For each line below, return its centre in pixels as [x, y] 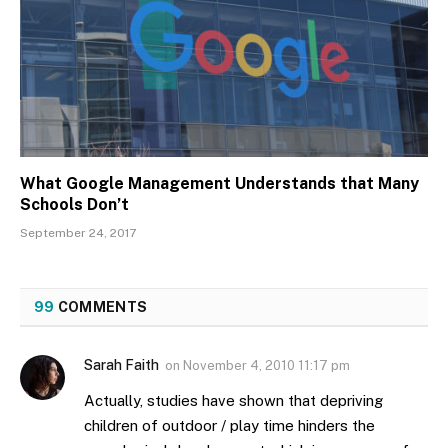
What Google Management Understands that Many [219, 184]
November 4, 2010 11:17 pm [266, 366]
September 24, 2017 [78, 233]
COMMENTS [101, 307]
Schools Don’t [74, 205]
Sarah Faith [121, 365]
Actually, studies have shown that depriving [233, 401]
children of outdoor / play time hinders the [229, 426]
